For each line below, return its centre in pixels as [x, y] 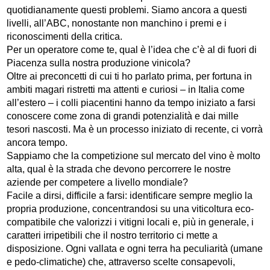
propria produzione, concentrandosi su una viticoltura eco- [130, 209]
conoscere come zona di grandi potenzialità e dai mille [123, 116]
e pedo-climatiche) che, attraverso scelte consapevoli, [121, 262]
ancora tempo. [37, 143]
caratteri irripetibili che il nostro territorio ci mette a [112, 236]
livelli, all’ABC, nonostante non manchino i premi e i [117, 24]
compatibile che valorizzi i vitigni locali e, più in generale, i [130, 222]
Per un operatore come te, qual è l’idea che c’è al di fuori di [132, 50]
